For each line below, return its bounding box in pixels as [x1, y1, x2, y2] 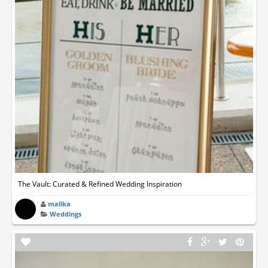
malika [48, 199, 71, 208]
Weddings [50, 209, 82, 218]
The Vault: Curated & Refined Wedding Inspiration [18, 178, 182, 189]
